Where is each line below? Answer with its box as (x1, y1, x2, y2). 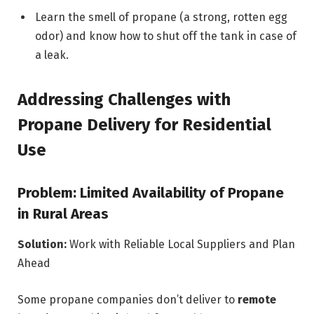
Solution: (18, 238, 67, 252)
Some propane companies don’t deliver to (18, 292, 238, 306)
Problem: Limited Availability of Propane (18, 184, 284, 201)
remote (238, 292, 276, 306)
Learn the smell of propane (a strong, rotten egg (35, 10, 287, 24)
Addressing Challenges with (18, 89, 231, 109)
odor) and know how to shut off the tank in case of (35, 29, 296, 43)
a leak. (35, 48, 69, 62)
